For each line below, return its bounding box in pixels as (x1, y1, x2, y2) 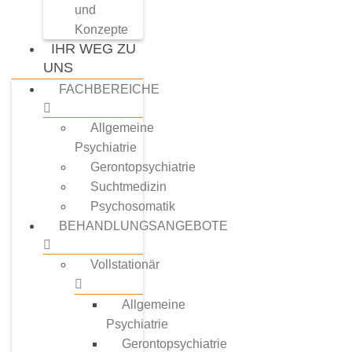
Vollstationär (90, 258, 159, 271)
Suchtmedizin (90, 180, 167, 193)
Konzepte (75, 23, 128, 36)
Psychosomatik (90, 200, 175, 213)
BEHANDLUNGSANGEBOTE (59, 219, 228, 233)
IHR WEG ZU (51, 41, 136, 57)
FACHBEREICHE (59, 82, 159, 96)
